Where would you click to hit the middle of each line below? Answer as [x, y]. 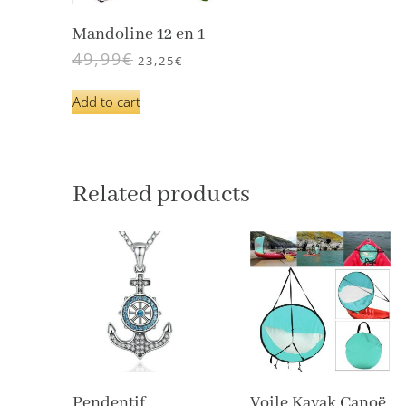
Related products [161, 194]
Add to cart [106, 101]
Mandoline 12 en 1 [139, 34]
